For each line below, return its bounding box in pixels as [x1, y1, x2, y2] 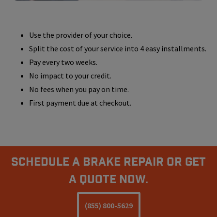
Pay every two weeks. [29, 57, 97, 67]
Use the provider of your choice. [29, 30, 132, 40]
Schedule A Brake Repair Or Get [11, 155, 206, 168]
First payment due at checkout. [29, 97, 131, 108]
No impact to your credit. [29, 70, 111, 80]
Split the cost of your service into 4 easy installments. [29, 43, 206, 53]
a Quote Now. [69, 173, 148, 185]
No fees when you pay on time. [29, 84, 129, 94]
